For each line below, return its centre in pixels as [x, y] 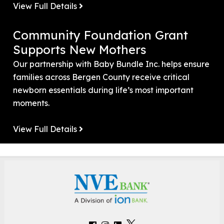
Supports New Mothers [80, 49]
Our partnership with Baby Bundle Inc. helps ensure [111, 64]
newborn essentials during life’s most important [103, 90]
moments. [31, 103]
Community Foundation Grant [100, 35]
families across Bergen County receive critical [101, 77]
